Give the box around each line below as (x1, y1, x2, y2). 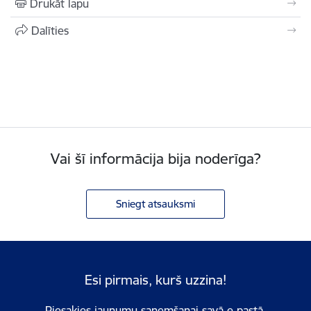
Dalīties (31, 24, 69, 37)
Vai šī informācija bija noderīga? (51, 149, 260, 168)
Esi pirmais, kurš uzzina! (85, 271, 226, 288)
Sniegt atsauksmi (116, 196, 195, 210)
